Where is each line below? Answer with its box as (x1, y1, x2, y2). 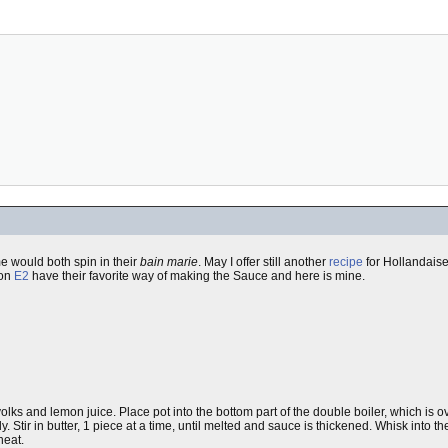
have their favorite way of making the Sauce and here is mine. (29, 269, 365, 283)
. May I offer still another (198, 255, 329, 269)
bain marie (140, 255, 198, 269)
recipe (329, 255, 363, 269)
